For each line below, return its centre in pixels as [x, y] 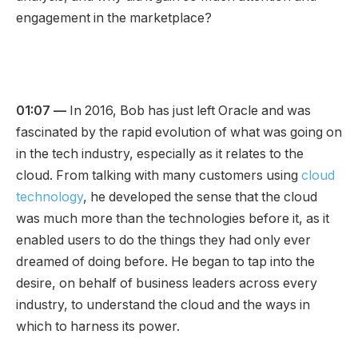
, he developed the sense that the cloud [200, 197]
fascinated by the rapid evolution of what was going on [179, 133]
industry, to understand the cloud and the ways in [163, 305]
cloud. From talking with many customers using [157, 176]
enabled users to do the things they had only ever [163, 241]
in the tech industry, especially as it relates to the [160, 154]
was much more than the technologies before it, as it [173, 219]
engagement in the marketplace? [114, 18]
